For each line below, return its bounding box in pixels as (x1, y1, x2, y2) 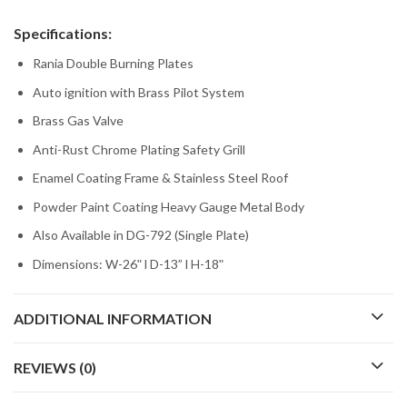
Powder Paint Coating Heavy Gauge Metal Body (33, 198, 304, 214)
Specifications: (14, 25, 112, 43)
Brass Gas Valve (33, 113, 124, 129)
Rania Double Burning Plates (33, 55, 194, 72)
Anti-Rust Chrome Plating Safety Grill (33, 141, 245, 157)
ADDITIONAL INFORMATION (14, 309, 212, 327)
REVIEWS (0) (14, 358, 96, 376)
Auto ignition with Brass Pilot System (33, 84, 244, 100)
